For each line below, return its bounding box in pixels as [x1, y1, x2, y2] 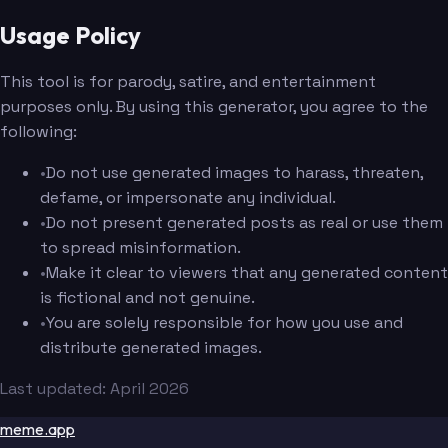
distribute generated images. [40, 337, 262, 359]
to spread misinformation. [40, 237, 241, 259]
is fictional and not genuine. [40, 287, 255, 309]
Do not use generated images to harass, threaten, [46, 162, 423, 184]
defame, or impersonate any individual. [40, 187, 336, 209]
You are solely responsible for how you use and [46, 312, 403, 334]
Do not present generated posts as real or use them [46, 212, 443, 234]
